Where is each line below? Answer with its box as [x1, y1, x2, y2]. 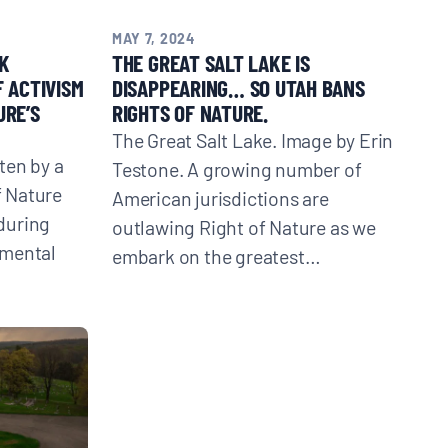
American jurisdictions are [111, 184, 329, 210]
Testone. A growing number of [111, 155, 362, 181]
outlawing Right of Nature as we [111, 213, 376, 239]
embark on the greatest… [111, 242, 321, 268]
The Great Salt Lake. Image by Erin [111, 126, 394, 152]
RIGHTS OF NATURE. [111, 96, 268, 128]
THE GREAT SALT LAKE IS [111, 46, 310, 78]
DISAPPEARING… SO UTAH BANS [111, 71, 365, 103]
